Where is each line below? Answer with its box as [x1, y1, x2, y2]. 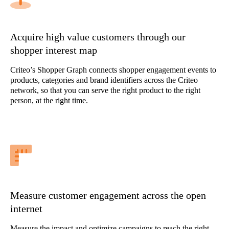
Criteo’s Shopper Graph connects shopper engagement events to [10, 65, 216, 74]
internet [10, 203, 42, 214]
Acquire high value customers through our [10, 31, 186, 42]
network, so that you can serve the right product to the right [10, 86, 200, 95]
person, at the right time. [10, 96, 88, 105]
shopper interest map [10, 44, 97, 56]
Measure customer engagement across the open [10, 190, 206, 201]
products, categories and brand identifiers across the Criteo [10, 76, 198, 84]
